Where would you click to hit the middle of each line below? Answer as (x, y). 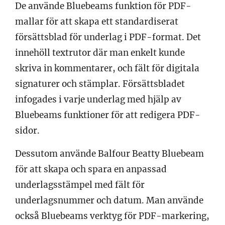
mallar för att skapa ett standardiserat (97, 21)
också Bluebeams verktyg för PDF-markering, (112, 216)
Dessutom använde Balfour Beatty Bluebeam (109, 153)
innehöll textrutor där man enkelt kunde (100, 52)
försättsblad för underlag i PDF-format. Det (108, 37)
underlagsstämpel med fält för (80, 185)
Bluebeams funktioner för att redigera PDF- (108, 115)
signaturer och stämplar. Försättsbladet (100, 84)
